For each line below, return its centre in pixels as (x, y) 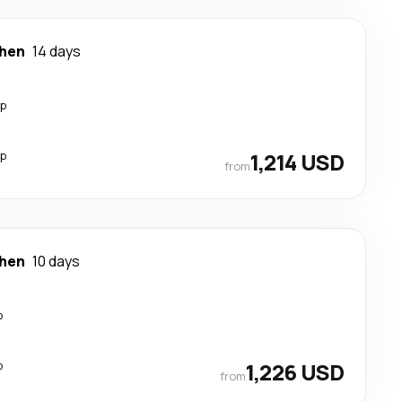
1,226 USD (295, 372)
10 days (56, 261)
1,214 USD (297, 162)
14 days (57, 51)
